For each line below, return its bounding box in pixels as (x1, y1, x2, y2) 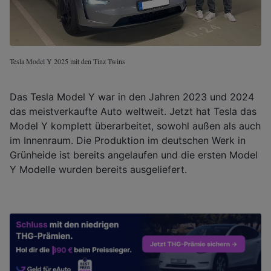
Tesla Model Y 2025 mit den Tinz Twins (10, 56, 125, 66)
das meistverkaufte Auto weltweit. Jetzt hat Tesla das (10, 105, 256, 117)
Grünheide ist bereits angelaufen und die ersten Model (10, 148, 258, 161)
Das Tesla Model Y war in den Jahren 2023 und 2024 (10, 90, 254, 103)
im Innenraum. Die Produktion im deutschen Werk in (10, 134, 246, 146)
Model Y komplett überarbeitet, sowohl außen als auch (10, 119, 261, 132)
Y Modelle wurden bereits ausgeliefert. (10, 163, 187, 175)
